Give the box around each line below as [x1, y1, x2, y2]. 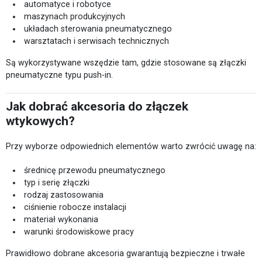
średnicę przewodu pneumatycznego [24, 165, 166, 175]
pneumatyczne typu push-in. [6, 70, 113, 80]
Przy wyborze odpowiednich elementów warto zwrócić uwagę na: [6, 141, 256, 151]
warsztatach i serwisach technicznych [24, 36, 170, 46]
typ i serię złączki [24, 177, 90, 187]
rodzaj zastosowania [24, 189, 104, 199]
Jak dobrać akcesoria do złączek [6, 99, 188, 113]
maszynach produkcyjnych [24, 11, 126, 21]
